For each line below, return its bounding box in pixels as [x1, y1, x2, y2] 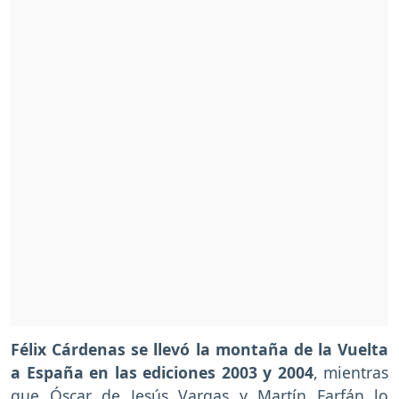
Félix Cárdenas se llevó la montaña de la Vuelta [11, 338, 388, 360]
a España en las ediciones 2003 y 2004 [11, 361, 313, 383]
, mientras [313, 361, 388, 383]
